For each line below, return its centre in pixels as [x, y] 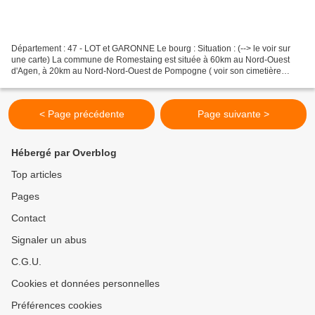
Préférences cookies [57, 305]
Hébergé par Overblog [64, 153]
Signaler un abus [49, 240]
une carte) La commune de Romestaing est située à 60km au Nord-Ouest [150, 59]
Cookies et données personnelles [85, 283]
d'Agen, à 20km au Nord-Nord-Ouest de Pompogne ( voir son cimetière [146, 71]
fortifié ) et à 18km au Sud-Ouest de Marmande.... [104, 82]
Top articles [37, 174]
